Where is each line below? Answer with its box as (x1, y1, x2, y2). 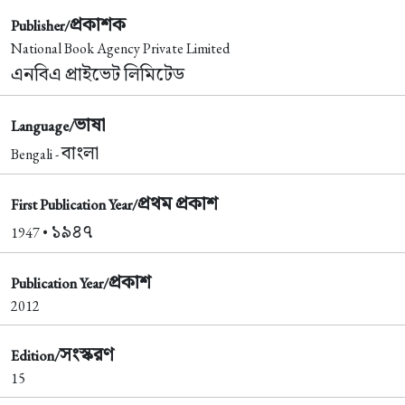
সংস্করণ (60, 342, 114, 366)
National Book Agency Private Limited (11, 39, 230, 58)
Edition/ (11, 346, 60, 365)
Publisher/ (11, 16, 70, 35)
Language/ (11, 117, 74, 136)
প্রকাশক (70, 12, 126, 36)
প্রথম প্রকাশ (137, 191, 218, 215)
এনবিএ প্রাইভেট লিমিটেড (11, 61, 184, 86)
